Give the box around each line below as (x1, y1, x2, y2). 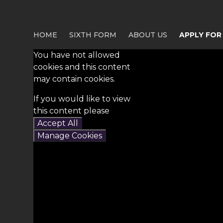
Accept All (37, 118, 79, 128)
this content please (33, 106, 110, 115)
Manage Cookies (37, 131, 103, 140)
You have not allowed (33, 50, 120, 60)
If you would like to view (33, 94, 131, 104)
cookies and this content (33, 62, 131, 72)
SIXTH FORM (69, 30, 117, 39)
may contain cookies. (33, 74, 115, 84)
